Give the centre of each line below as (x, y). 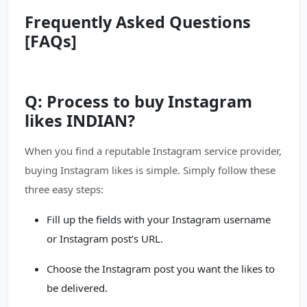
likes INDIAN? (80, 121)
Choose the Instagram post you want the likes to (161, 269)
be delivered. (77, 288)
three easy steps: (64, 189)
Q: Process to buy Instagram (138, 101)
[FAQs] (51, 41)
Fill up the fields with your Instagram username (159, 219)
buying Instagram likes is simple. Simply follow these (150, 170)
